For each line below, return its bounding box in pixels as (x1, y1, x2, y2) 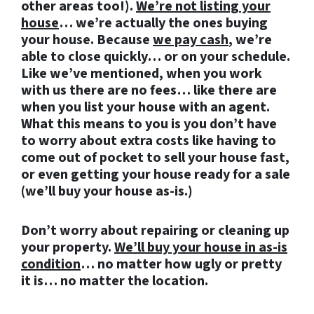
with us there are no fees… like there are (21, 81, 277, 101)
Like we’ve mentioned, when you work (21, 64, 262, 84)
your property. (21, 238, 114, 258)
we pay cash (153, 30, 228, 50)
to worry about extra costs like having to (21, 131, 276, 151)
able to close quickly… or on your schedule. (21, 47, 290, 67)
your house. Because (21, 30, 153, 50)
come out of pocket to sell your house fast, (21, 148, 289, 168)
